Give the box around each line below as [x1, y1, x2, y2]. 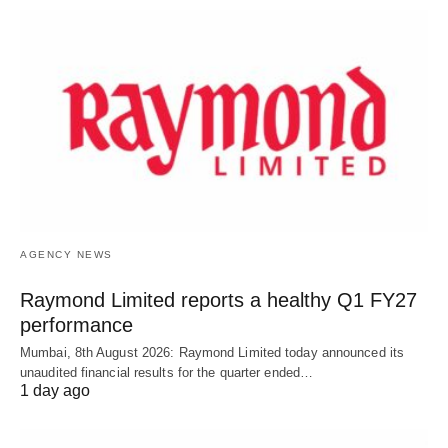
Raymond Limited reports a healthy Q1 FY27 [20, 288, 417, 311]
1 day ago [20, 381, 90, 399]
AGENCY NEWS [20, 248, 113, 260]
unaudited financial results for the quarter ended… [20, 364, 314, 380]
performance [20, 313, 133, 336]
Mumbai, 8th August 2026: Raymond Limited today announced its [20, 344, 405, 360]
